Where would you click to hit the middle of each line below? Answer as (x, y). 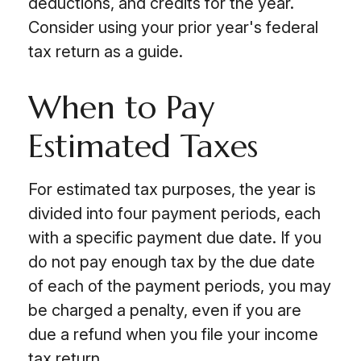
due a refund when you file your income (173, 335)
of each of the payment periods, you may (180, 286)
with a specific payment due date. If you (175, 238)
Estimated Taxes (143, 146)
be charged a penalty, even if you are (165, 311)
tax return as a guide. (106, 52)
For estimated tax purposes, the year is (172, 190)
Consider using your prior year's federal (173, 28)
